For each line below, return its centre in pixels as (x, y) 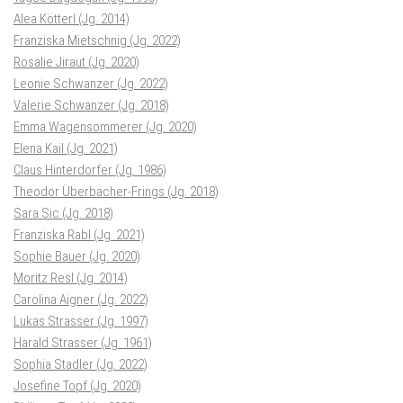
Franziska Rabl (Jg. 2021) (79, 234)
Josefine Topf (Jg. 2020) (77, 385)
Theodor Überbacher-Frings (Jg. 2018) (116, 191)
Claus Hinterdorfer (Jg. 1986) (90, 170)
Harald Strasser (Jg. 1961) (83, 342)
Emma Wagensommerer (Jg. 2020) (105, 126)
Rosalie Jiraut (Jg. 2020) (76, 62)
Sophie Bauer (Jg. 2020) (77, 256)
